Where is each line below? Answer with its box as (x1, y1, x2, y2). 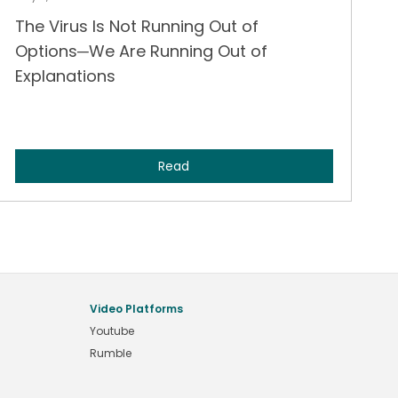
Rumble (90, 345, 131, 361)
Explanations (14, 64, 115, 87)
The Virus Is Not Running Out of (14, 14, 259, 37)
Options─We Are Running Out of (14, 39, 267, 62)
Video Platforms (90, 300, 183, 316)
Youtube (90, 322, 134, 338)
